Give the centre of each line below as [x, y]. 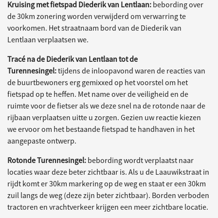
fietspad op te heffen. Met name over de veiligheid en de [98, 94]
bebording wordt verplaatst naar [141, 160]
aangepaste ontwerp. [44, 141]
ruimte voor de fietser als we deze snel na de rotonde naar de [106, 106]
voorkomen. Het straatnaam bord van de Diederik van [94, 28]
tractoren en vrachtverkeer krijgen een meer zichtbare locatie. [108, 207]
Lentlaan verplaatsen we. [48, 39]
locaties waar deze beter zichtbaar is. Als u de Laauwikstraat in [108, 172]
